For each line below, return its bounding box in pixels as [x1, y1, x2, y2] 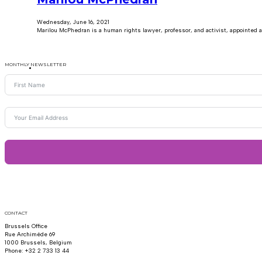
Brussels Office [5, 222, 47, 230]
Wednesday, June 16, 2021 [37, 18, 109, 26]
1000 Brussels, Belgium [5, 239, 72, 247]
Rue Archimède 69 [5, 230, 55, 239]
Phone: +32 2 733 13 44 [5, 247, 69, 255]
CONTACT [5, 209, 27, 216]
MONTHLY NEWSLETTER [5, 61, 66, 67]
